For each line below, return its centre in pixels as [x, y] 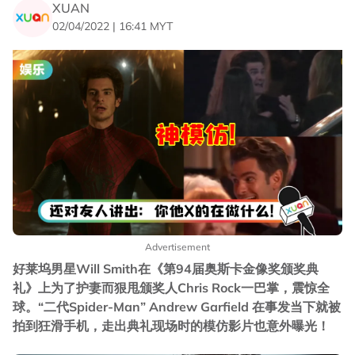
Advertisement [177, 247]
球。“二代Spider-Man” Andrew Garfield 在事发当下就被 [177, 307]
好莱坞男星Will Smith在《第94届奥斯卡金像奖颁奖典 [166, 269]
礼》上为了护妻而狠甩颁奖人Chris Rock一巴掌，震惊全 [171, 288]
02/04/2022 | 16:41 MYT [113, 26]
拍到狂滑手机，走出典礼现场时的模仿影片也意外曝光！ [171, 326]
